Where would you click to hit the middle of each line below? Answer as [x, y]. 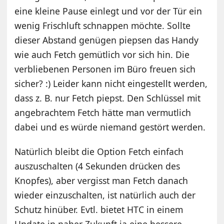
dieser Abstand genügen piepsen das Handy [107, 40]
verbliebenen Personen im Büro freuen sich [105, 69]
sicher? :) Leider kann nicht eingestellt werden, [111, 83]
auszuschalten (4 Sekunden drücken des [97, 166]
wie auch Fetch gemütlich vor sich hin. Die [102, 54]
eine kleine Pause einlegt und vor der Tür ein [108, 11]
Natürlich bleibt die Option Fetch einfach [99, 151]
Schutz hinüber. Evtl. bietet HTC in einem [99, 209]
